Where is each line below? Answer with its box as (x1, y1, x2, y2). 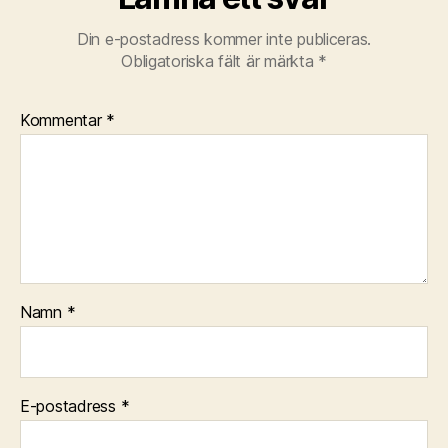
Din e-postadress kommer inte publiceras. (76, 29, 372, 49)
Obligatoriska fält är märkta (121, 51, 319, 71)
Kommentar (20, 110, 107, 130)
